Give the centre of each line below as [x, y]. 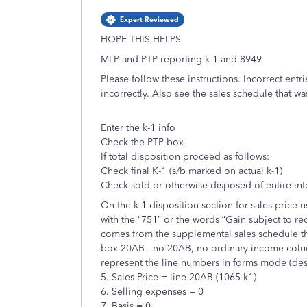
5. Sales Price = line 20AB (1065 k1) [179, 277]
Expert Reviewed [149, 20]
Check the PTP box [142, 142]
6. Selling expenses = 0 [152, 292]
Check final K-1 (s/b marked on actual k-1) [192, 171]
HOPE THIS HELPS [141, 39]
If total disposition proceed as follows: [185, 157]
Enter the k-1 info [138, 128]
